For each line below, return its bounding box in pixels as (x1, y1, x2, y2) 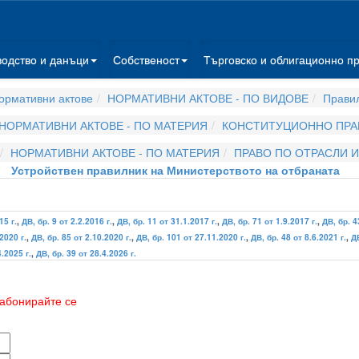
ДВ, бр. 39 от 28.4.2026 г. (36, 248, 136, 259)
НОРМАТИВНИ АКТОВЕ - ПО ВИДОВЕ (107, 90, 309, 106)
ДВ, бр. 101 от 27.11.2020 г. (136, 232, 246, 243)
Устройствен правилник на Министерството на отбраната (11, 162, 340, 178)
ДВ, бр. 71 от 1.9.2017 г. (222, 216, 317, 227)
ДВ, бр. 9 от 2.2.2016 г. (22, 216, 112, 227)
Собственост (113, 51, 179, 67)
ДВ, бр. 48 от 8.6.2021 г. (251, 232, 346, 243)
